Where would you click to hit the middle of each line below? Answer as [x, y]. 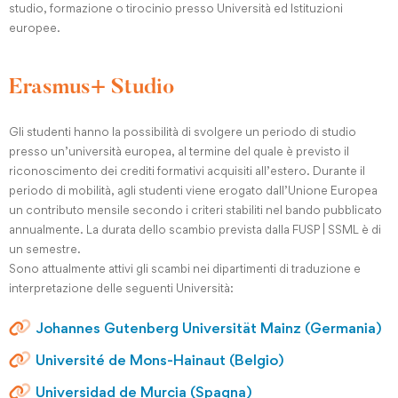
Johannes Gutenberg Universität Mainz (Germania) [209, 328]
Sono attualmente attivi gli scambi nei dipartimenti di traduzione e [185, 268]
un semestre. [45, 249]
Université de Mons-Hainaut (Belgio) [160, 360]
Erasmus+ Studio [92, 88]
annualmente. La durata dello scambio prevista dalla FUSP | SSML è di [195, 229]
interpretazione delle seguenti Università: [121, 288]
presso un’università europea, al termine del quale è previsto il [179, 151]
